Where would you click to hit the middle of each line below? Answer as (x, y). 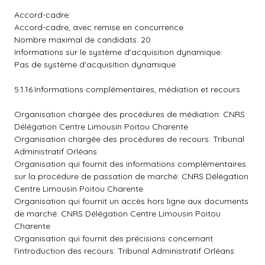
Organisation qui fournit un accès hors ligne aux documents (131, 201)
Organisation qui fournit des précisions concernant (114, 238)
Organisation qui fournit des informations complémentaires (130, 164)
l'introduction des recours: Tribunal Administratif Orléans (124, 251)
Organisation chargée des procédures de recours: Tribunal (129, 139)
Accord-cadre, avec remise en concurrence (99, 27)
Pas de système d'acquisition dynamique (95, 64)
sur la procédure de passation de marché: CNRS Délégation (131, 176)
